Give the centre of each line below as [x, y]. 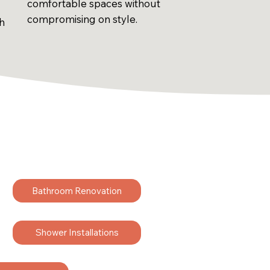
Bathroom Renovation [77, 191]
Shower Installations [77, 233]
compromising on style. [83, 19]
